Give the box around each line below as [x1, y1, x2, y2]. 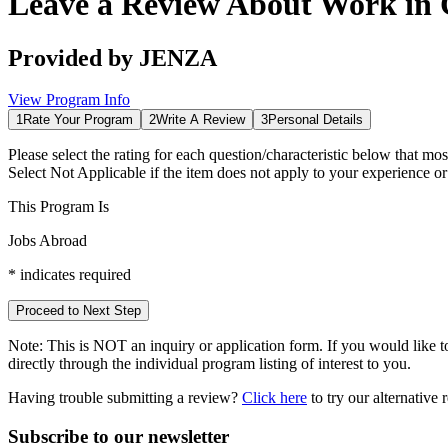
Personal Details [268, 112, 363, 128]
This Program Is [8, 198, 109, 216]
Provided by [8, 44, 139, 71]
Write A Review [156, 112, 245, 128]
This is [43, 337, 89, 355]
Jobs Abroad [8, 232, 87, 250]
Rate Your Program [23, 112, 133, 128]
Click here [242, 389, 307, 407]
